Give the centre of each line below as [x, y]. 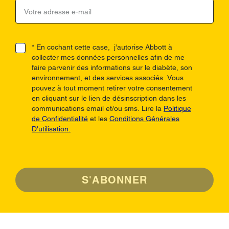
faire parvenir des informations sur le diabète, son [112, 68]
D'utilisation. [51, 129]
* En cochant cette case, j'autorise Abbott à [102, 47]
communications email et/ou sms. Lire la [98, 109]
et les [99, 119]
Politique [177, 109]
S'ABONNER [114, 180]
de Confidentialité [60, 119]
